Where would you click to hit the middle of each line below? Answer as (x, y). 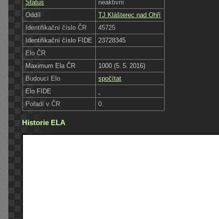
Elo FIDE (39, 91)
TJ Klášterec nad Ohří (130, 15)
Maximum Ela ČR (51, 66)
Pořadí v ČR (43, 104)
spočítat (110, 78)
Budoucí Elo (43, 78)
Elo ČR (36, 53)
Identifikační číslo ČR (56, 27)
